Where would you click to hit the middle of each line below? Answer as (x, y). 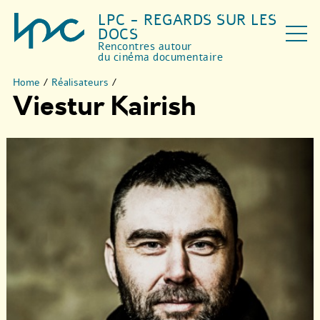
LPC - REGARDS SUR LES (187, 20)
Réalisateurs (80, 82)
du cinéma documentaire (161, 57)
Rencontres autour (145, 46)
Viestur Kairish (105, 107)
